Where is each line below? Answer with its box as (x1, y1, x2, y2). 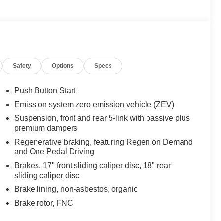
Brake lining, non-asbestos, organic (14, 184, 138, 193)
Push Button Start (14, 86, 76, 95)
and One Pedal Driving (14, 147, 95, 156)
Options (52, 62, 74, 69)
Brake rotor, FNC (14, 198, 74, 207)
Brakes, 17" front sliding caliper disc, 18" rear (14, 161, 171, 170)
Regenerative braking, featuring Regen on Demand (14, 137, 193, 146)
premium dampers (14, 123, 78, 132)
